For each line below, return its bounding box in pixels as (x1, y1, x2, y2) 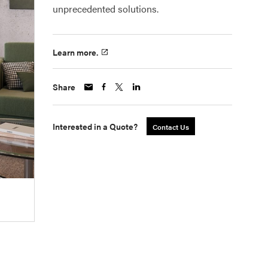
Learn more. (53, 46, 98, 59)
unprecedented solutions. (53, 2, 159, 16)
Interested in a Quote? (53, 120, 138, 133)
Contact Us (153, 121, 189, 133)
